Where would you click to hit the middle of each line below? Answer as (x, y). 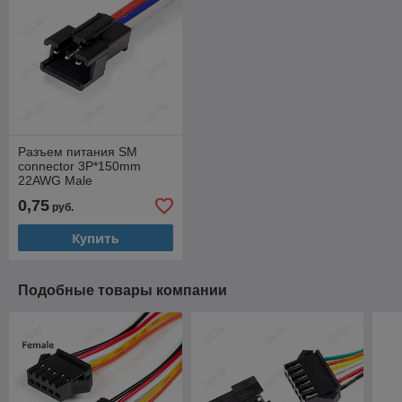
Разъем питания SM (78, 152)
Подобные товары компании (122, 291)
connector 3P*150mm (79, 166)
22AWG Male (55, 181)
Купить (95, 238)
